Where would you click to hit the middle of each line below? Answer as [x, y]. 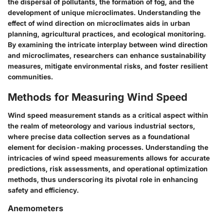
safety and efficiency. [43, 190]
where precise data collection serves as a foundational [99, 137]
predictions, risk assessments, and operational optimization [108, 169]
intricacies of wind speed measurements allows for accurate [109, 158]
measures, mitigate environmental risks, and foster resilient [108, 66]
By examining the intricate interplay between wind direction [108, 44]
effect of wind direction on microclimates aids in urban [99, 23]
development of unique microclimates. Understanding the [104, 12]
